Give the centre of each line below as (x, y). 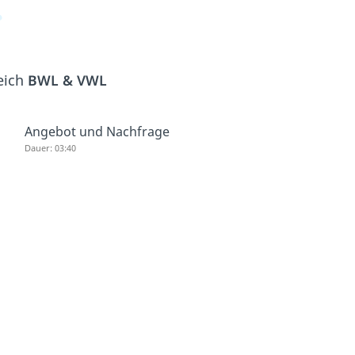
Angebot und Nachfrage (97, 132)
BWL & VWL (67, 80)
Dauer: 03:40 (50, 148)
